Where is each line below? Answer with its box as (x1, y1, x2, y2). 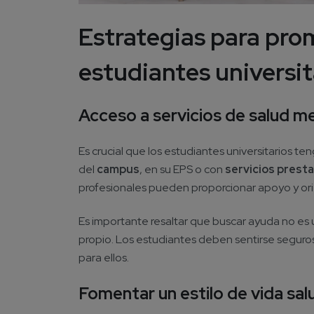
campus (97, 161, 139, 177)
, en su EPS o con (139, 161, 225, 177)
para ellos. (78, 250, 129, 266)
